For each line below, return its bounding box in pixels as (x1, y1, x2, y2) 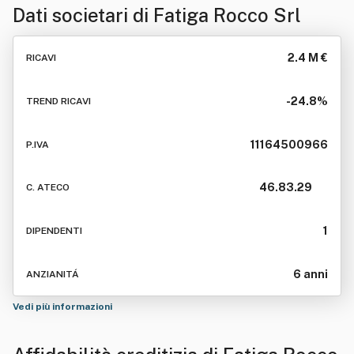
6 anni (293, 267, 328, 281)
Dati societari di (13, 4, 153, 26)
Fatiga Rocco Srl (153, 4, 301, 26)
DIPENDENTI (26, 225, 82, 237)
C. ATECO (26, 182, 70, 194)
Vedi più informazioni (13, 301, 115, 312)
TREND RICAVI (26, 95, 91, 107)
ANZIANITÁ (26, 268, 79, 280)
